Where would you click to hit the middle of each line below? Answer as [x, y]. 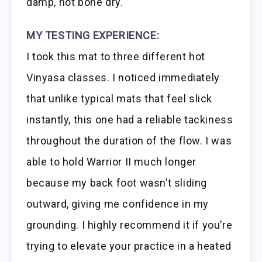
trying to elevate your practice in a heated [129, 246]
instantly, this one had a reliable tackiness [130, 120]
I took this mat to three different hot [116, 57]
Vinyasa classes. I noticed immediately [123, 78]
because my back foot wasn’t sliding [117, 183]
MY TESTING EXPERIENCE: [93, 36]
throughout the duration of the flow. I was [129, 141]
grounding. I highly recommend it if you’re [130, 225]
